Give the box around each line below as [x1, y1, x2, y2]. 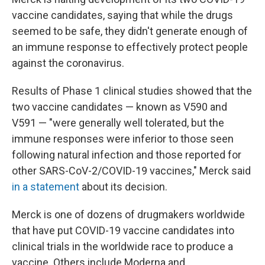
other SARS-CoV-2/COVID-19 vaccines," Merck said [12, 164, 251, 177]
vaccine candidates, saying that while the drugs [12, 8, 233, 21]
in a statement [12, 180, 82, 193]
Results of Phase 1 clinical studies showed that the [12, 84, 252, 97]
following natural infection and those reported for [12, 148, 241, 161]
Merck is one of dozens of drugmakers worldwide [12, 208, 245, 221]
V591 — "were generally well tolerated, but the [12, 116, 224, 129]
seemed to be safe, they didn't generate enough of [12, 24, 248, 37]
